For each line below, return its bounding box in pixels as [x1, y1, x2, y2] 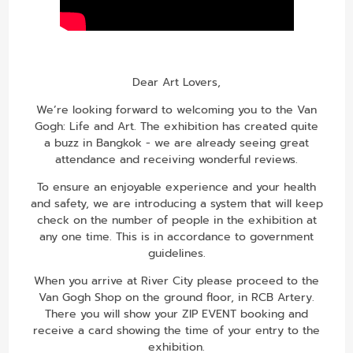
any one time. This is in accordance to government [39, 228, 314, 245]
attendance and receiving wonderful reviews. [55, 150, 298, 168]
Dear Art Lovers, [132, 73, 221, 91]
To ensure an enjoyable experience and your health [37, 178, 316, 195]
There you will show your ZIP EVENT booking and [45, 305, 308, 322]
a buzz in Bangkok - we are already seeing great [44, 134, 309, 151]
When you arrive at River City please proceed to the [34, 272, 319, 289]
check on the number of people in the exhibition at [36, 211, 317, 229]
